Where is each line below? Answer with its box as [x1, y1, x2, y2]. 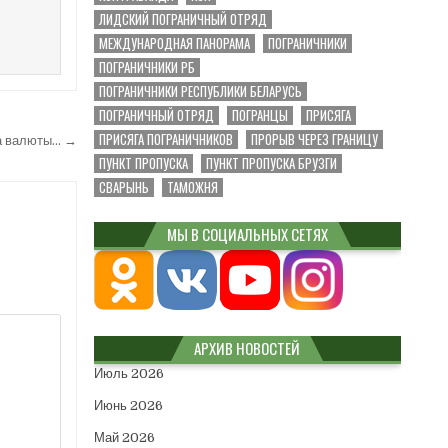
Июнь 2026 [93, 397, 163, 413]
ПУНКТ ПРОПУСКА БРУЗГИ [205, 152, 337, 173]
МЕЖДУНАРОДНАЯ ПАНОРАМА [98, 32, 250, 53]
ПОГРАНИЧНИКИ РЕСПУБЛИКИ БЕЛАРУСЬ [98, 80, 302, 101]
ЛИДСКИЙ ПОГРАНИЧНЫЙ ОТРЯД [98, 8, 267, 29]
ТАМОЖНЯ [166, 176, 218, 197]
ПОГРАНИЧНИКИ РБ [98, 56, 195, 77]
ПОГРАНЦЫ [231, 104, 288, 125]
